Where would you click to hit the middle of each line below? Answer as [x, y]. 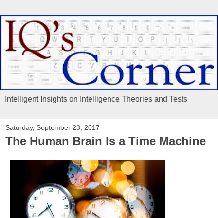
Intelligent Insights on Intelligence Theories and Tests [96, 99]
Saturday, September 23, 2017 [53, 127]
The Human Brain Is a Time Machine [106, 141]
